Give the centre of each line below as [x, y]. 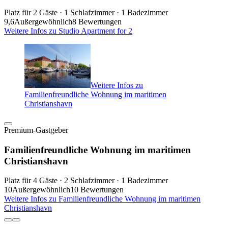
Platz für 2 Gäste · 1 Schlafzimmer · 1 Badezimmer [86, 12]
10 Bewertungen [97, 190]
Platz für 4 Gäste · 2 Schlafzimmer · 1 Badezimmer [86, 181]
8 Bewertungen [97, 21]
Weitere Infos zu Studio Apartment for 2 [68, 31]
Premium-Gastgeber [36, 130]
